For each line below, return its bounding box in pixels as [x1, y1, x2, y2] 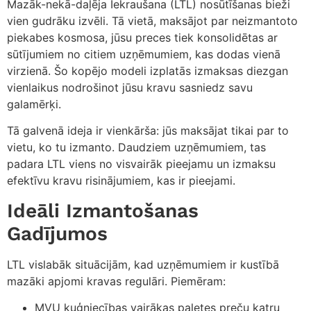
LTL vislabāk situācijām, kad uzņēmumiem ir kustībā [7, 257, 279, 271]
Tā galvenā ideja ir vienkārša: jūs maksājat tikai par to [7, 124, 289, 138]
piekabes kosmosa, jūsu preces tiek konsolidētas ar [7, 30, 278, 44]
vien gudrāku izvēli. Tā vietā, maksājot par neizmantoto [7, 13, 298, 28]
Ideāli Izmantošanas [7, 199, 199, 222]
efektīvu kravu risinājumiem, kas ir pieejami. [7, 174, 235, 188]
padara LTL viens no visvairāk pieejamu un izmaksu [7, 157, 276, 171]
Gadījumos [7, 221, 108, 245]
